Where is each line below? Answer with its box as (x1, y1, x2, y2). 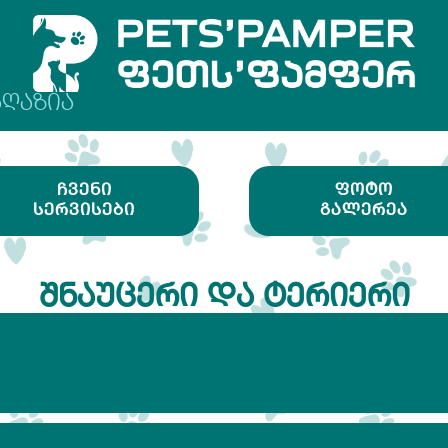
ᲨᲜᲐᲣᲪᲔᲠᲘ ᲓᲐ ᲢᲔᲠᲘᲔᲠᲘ (38, 280, 410, 313)
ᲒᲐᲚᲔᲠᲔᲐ (320, 201, 408, 219)
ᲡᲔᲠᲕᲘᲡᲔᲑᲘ (33, 201, 135, 219)
